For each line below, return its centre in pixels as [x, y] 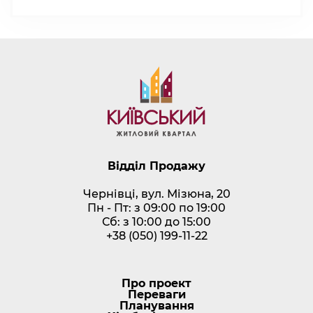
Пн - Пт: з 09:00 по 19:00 [156, 208]
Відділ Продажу [156, 166]
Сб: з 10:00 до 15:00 [156, 222]
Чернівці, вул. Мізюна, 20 [156, 194]
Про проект [156, 284]
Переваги [156, 295]
